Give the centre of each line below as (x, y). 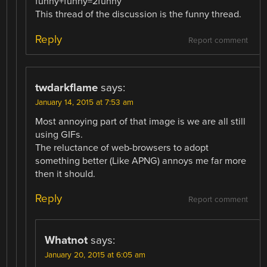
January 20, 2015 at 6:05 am (95, 255)
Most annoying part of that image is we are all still (141, 121)
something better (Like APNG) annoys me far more (141, 161)
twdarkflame (67, 87)
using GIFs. (59, 134)
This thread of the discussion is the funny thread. (139, 15)
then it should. (66, 174)
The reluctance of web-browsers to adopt (122, 148)
